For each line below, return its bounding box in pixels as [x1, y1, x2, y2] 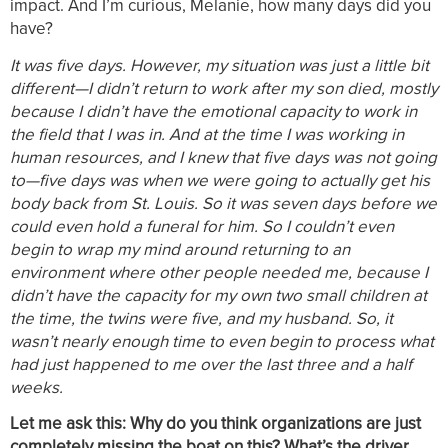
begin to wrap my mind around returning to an [10, 236, 350, 262]
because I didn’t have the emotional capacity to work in [10, 98, 417, 124]
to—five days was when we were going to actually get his [10, 167, 430, 193]
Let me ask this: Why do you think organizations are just [10, 410, 421, 436]
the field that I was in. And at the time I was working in [10, 121, 404, 147]
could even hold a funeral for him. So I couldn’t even [10, 213, 394, 239]
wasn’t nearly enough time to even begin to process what [10, 328, 434, 354]
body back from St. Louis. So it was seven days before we [10, 190, 437, 216]
